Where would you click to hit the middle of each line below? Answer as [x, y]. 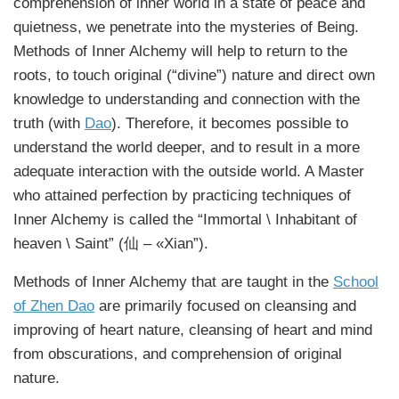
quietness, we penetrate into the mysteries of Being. [186, 27]
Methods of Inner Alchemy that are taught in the [173, 282]
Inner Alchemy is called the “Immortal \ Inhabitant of [185, 219]
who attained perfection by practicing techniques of [182, 195]
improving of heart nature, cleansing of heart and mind [193, 330]
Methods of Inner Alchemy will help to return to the [180, 51]
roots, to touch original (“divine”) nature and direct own [194, 75]
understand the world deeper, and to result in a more [187, 147]
